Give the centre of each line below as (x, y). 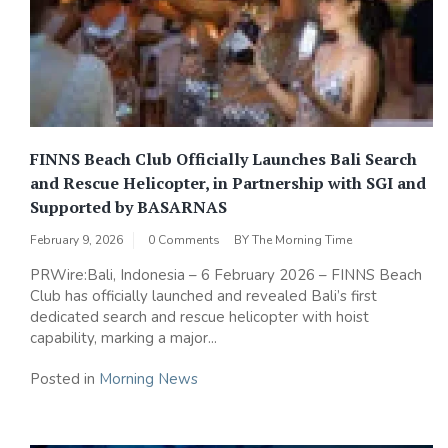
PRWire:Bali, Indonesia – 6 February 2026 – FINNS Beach (226, 274)
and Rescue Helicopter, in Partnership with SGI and (228, 182)
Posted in (64, 378)
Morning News (148, 378)
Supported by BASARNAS (128, 206)
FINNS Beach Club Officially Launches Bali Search (223, 158)
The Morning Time (302, 239)
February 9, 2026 (76, 239)
